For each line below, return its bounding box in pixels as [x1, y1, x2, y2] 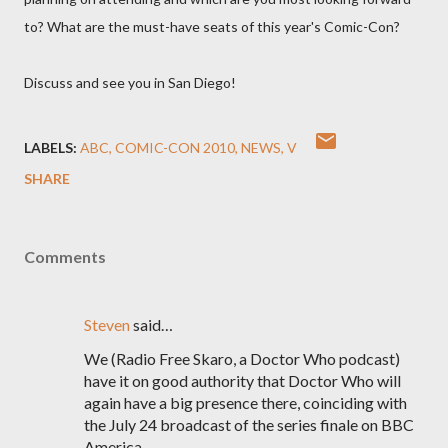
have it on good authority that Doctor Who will [84, 371, 401, 390]
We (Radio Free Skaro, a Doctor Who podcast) [84, 349, 400, 368]
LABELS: [24, 139, 77, 156]
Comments [24, 247, 106, 266]
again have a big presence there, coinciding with [84, 393, 407, 412]
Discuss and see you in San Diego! [24, 74, 236, 91]
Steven [84, 315, 130, 334]
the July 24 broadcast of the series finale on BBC [84, 415, 414, 434]
